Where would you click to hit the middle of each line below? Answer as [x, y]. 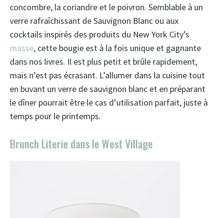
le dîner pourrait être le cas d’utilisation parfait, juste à [109, 102]
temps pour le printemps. [55, 116]
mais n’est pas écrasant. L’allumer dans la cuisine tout [107, 75]
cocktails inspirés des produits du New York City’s [100, 34]
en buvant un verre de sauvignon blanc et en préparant [108, 89]
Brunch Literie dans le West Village [81, 144]
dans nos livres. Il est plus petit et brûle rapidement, [103, 62]
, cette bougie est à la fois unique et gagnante [117, 48]
